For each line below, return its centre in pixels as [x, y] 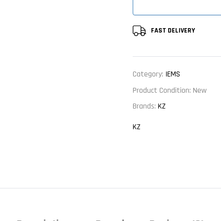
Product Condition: [163, 90]
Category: [149, 74]
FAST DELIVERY [173, 31]
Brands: [145, 106]
